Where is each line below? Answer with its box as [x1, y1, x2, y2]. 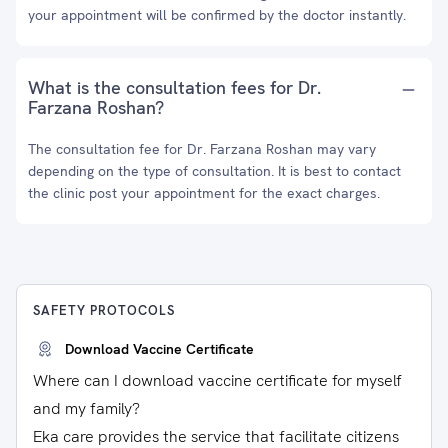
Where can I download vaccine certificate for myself [33, 370, 402, 391]
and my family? [33, 398, 140, 419]
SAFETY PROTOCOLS [33, 302, 175, 319]
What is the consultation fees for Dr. [28, 76, 321, 99]
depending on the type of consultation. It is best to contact [28, 162, 401, 180]
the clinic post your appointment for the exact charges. [28, 184, 380, 202]
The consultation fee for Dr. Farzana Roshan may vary [28, 140, 376, 158]
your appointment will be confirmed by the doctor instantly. [28, 6, 406, 24]
